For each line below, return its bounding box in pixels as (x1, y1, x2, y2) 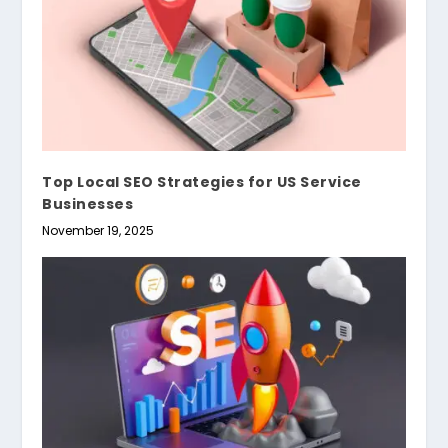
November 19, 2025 (42, 222, 155, 240)
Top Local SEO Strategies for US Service (42, 172, 362, 193)
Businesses (42, 194, 134, 215)
